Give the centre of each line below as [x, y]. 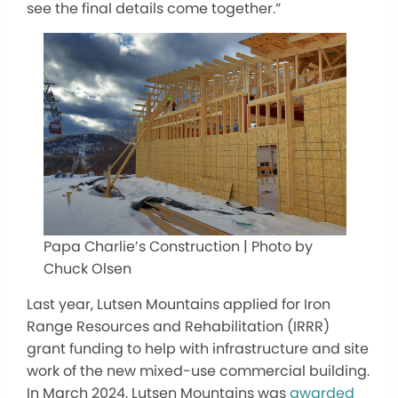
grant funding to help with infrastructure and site [198, 348]
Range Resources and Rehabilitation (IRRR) [178, 326]
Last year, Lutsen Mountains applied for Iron [179, 304]
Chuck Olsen [87, 268]
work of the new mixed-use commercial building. [198, 370]
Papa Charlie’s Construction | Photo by [178, 246]
